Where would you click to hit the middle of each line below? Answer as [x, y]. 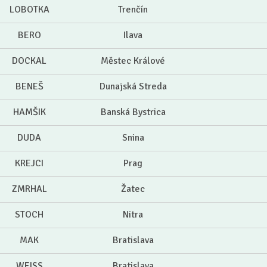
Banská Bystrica [133, 112]
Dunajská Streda [133, 87]
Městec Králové [133, 61]
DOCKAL [29, 61]
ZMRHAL [29, 189]
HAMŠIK [29, 112]
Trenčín [133, 10]
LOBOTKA [29, 10]
